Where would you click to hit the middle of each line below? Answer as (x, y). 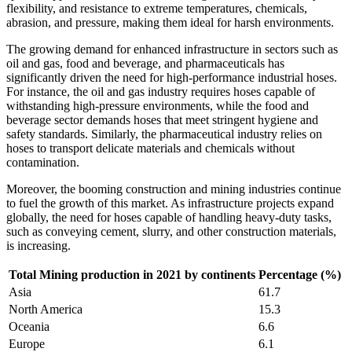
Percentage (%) (300, 274)
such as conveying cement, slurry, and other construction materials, (171, 231)
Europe (27, 343)
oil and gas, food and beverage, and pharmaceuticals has (145, 63)
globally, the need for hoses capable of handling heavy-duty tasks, (169, 217)
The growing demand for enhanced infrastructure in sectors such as (172, 49)
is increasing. (38, 245)
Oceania (29, 326)
